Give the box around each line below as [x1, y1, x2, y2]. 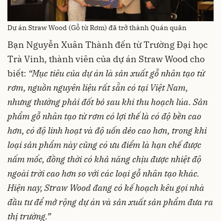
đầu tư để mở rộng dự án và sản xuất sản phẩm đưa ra [7, 196, 213, 208]
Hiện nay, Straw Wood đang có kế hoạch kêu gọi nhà [7, 182, 204, 194]
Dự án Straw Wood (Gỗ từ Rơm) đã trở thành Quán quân [7, 23, 186, 33]
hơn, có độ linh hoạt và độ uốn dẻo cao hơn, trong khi [7, 125, 207, 137]
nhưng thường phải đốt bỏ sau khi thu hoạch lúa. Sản [7, 96, 208, 108]
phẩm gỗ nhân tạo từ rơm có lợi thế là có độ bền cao [7, 110, 201, 122]
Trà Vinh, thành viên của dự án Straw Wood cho [7, 53, 205, 65]
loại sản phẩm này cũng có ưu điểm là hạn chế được [7, 139, 201, 151]
